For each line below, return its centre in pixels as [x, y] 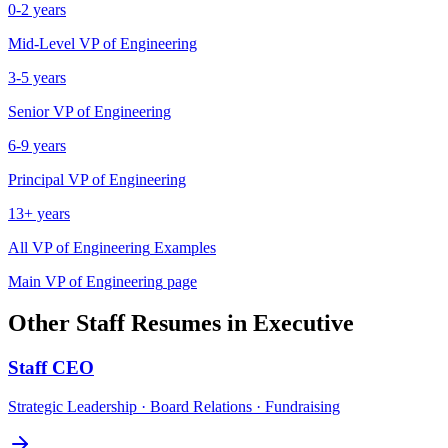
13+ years [39, 213]
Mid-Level [41, 43]
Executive [303, 323]
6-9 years [37, 145]
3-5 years [37, 77]
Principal [36, 179]
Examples [183, 247]
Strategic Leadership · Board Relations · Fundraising [174, 407]
